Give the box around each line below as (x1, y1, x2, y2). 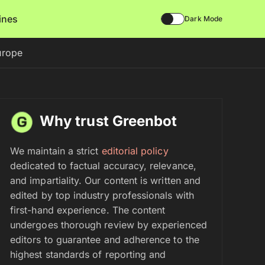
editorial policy (101, 145, 169, 157)
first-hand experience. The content (10, 204, 166, 216)
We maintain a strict (10, 145, 102, 157)
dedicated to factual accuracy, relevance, (10, 160, 196, 172)
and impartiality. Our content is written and (10, 174, 201, 186)
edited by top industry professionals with (10, 189, 194, 201)
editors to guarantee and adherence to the (10, 234, 199, 245)
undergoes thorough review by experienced (10, 219, 207, 231)
